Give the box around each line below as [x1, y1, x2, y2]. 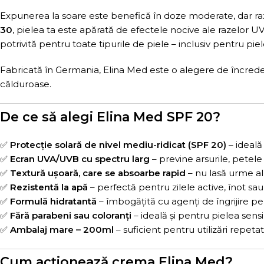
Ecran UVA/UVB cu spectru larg [10, 153, 150, 164]
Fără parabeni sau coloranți [10, 209, 131, 221]
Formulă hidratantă [10, 195, 97, 207]
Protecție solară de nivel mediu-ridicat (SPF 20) [10, 138, 226, 150]
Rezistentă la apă [10, 181, 88, 193]
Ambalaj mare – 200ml [10, 223, 114, 235]
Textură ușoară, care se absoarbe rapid [10, 167, 186, 179]
